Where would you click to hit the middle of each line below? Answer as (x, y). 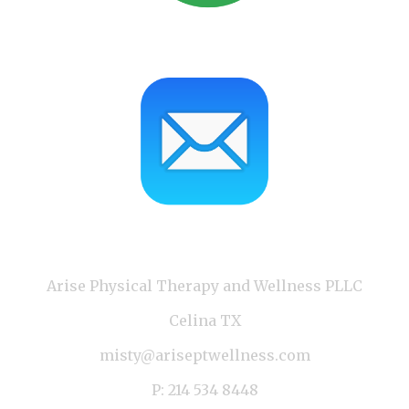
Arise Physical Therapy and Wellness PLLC (204, 286)
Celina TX (204, 320)
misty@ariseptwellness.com (204, 355)
